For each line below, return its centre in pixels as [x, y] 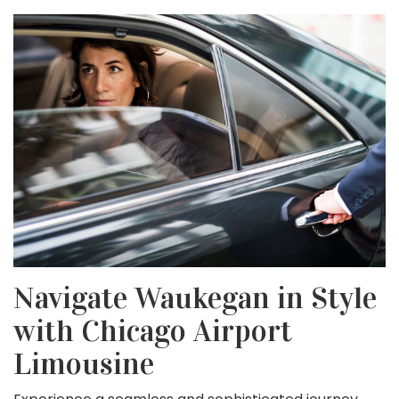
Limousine [84, 364]
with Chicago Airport [153, 331]
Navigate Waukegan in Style [195, 298]
